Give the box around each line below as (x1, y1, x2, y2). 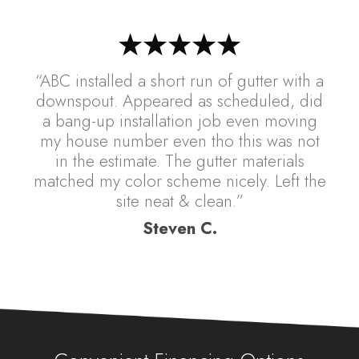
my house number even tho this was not (39, 128, 320, 153)
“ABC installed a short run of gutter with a (35, 68, 324, 93)
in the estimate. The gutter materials (54, 148, 305, 173)
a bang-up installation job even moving (42, 108, 317, 133)
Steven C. (142, 216, 217, 241)
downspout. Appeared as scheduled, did (36, 88, 323, 113)
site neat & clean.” (115, 188, 244, 213)
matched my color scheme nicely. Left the (33, 168, 326, 193)
